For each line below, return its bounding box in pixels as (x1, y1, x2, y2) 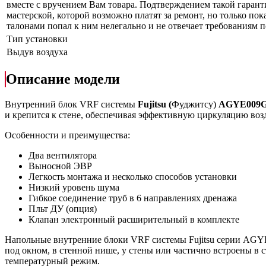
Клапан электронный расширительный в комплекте (28, 214, 239, 224)
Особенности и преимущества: (5, 129, 130, 140)
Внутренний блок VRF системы (5, 99, 138, 109)
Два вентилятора (28, 150, 97, 160)
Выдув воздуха (7, 47, 68, 58)
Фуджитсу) (172, 99, 218, 109)
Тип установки (7, 34, 68, 45)
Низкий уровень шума (28, 182, 119, 192)
